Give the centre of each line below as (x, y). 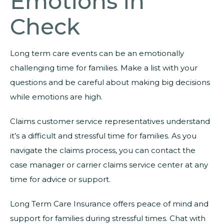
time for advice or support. (60, 179)
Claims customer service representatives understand (110, 121)
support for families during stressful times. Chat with (108, 218)
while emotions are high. (56, 96)
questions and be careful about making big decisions (110, 82)
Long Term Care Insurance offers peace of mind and (109, 203)
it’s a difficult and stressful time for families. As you (103, 135)
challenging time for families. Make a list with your (104, 67)
